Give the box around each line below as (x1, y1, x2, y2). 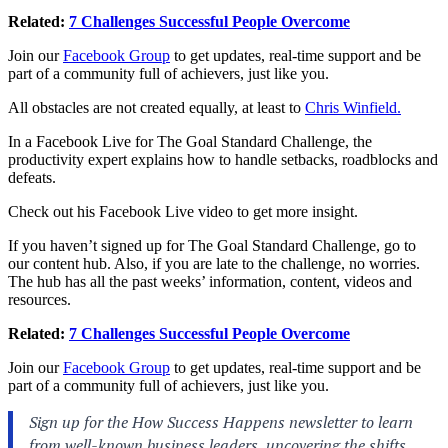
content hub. (33, 254, 111, 272)
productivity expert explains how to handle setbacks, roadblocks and (8, 150, 438, 168)
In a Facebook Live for (8, 132, 157, 150)
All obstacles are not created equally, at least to (8, 98, 305, 116)
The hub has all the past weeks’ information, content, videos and (8, 272, 412, 290)
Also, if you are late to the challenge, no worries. (111, 254, 420, 272)
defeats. (8, 168, 56, 186)
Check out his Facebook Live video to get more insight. (8, 202, 358, 220)
